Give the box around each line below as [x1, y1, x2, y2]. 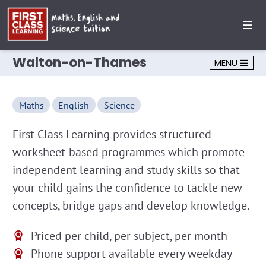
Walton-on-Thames [12, 53, 147, 72]
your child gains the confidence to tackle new [12, 180, 242, 195]
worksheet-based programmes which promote [12, 144, 245, 160]
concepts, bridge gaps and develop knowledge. [12, 198, 249, 213]
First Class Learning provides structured [12, 126, 211, 142]
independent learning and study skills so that [12, 162, 240, 178]
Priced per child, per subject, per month [30, 228, 227, 243]
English [58, 99, 89, 111]
